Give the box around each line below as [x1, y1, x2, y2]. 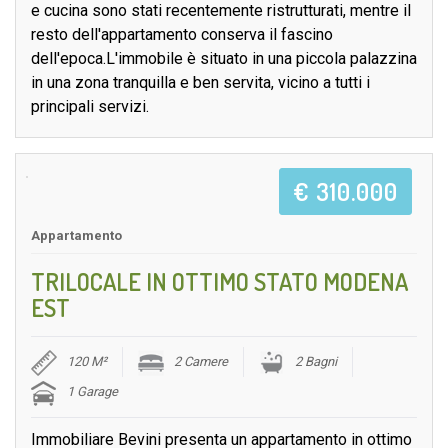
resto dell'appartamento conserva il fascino [31, 25, 333, 45]
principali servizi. [31, 97, 149, 117]
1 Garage [67, 384, 118, 400]
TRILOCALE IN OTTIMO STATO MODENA [31, 266, 408, 298]
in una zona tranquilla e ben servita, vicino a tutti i [31, 73, 370, 93]
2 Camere [174, 354, 228, 370]
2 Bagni [295, 354, 337, 370]
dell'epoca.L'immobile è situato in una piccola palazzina [31, 49, 417, 69]
